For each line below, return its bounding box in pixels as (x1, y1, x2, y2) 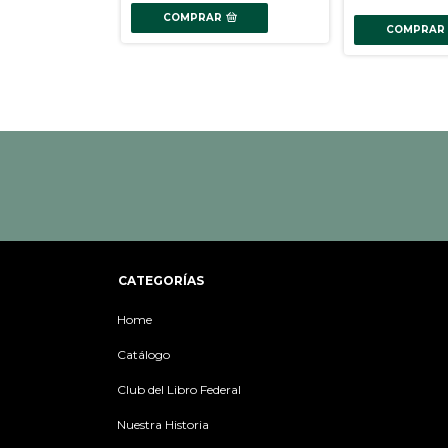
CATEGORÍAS (118, 272, 204, 288)
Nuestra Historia (117, 416, 209, 432)
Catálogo (117, 346, 170, 362)
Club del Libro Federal (117, 381, 241, 397)
